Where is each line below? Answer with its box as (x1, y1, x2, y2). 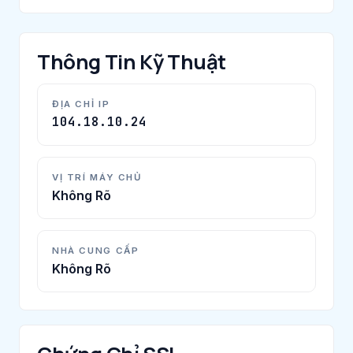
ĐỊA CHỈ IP (52, 98, 110, 110)
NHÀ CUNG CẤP (52, 244, 139, 256)
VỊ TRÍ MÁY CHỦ (52, 171, 142, 183)
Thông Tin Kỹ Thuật (37, 47, 227, 76)
